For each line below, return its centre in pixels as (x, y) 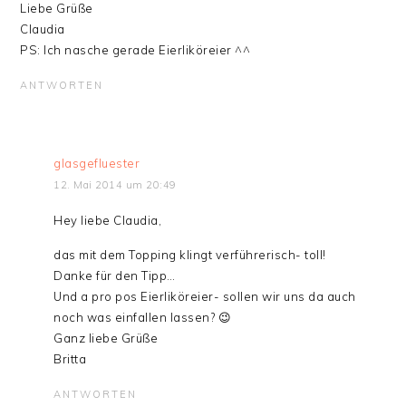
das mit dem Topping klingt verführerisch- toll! (190, 255)
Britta (70, 359)
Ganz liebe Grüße (106, 338)
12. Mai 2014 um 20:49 (115, 185)
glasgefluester (97, 163)
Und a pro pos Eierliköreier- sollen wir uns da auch (205, 296)
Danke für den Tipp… (115, 275)
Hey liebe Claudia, (108, 220)
